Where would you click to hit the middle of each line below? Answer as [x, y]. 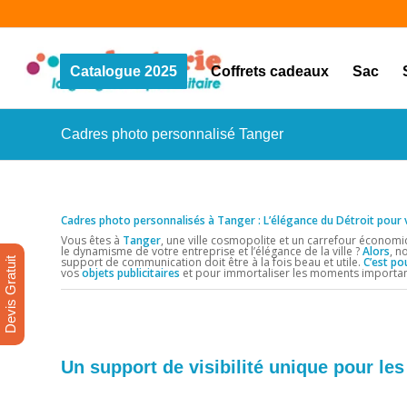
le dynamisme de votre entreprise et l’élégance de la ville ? [212, 252]
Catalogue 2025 [123, 71]
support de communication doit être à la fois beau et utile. [212, 263]
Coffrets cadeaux [269, 71]
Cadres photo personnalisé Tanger [172, 134]
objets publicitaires [131, 273]
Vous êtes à [92, 241]
